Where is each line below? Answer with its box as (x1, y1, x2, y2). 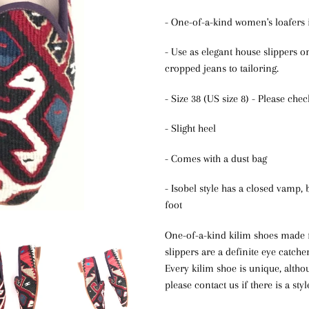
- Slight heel (165, 122, 216, 135)
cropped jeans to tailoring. (165, 62, 279, 75)
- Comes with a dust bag (165, 152, 267, 165)
